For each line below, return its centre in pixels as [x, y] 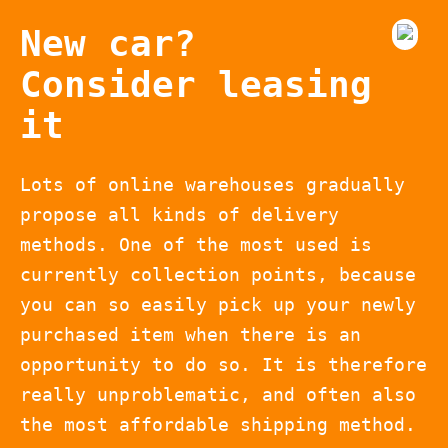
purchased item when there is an [190, 334]
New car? [108, 43]
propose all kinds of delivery [179, 214]
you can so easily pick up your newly [218, 304]
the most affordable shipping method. [218, 424]
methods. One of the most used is [196, 244]
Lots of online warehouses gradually [212, 184]
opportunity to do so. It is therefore [223, 364]
